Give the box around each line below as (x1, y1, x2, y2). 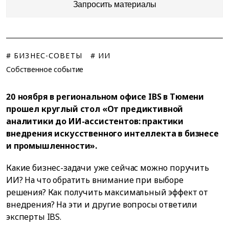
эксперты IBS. (6, 211, 61, 223)
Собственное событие (6, 64, 84, 74)
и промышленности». (6, 140, 98, 151)
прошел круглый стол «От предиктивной (6, 103, 184, 114)
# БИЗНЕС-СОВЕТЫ (6, 51, 82, 60)
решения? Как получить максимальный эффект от (6, 187, 208, 198)
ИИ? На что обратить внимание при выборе (6, 174, 184, 186)
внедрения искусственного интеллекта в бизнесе (6, 128, 219, 139)
